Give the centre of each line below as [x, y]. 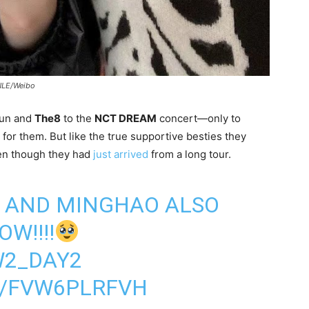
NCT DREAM [126, 118]
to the [78, 118]
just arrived [121, 154]
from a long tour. [190, 154]
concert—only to [199, 118]
